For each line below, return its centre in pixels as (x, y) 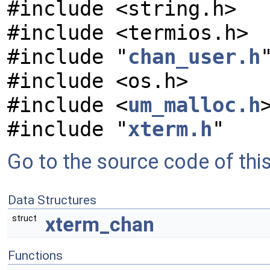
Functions (35, 256)
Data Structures (52, 200)
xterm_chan (100, 224)
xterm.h (170, 129)
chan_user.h (194, 57)
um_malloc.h (194, 105)
